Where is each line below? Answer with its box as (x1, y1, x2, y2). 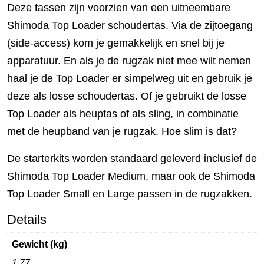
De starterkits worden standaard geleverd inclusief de (7, 153, 257, 164)
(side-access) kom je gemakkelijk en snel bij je (7, 37, 225, 49)
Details (7, 212, 47, 227)
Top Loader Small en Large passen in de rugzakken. (7, 188, 255, 200)
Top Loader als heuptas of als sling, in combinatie (7, 108, 239, 120)
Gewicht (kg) (12, 239, 67, 249)
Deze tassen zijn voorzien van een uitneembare (7, 2, 230, 14)
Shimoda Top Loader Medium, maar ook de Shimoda (7, 170, 255, 182)
